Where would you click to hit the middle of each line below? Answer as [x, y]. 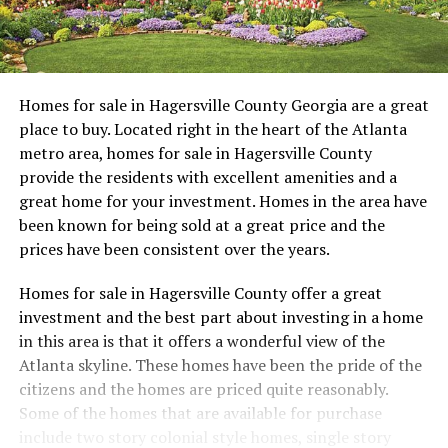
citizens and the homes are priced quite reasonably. [203, 388]
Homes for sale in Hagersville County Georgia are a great [223, 104]
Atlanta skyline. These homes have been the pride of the [220, 364]
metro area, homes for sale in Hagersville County [195, 152]
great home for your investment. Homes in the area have [222, 200]
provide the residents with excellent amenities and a [207, 176]
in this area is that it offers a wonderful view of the [201, 340]
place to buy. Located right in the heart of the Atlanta [212, 128]
